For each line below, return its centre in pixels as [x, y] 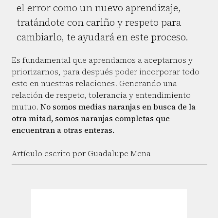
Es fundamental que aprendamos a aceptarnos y [102, 60]
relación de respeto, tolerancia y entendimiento [101, 95]
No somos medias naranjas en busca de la [118, 107]
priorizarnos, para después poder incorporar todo [106, 72]
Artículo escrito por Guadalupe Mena [81, 154]
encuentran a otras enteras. [63, 130]
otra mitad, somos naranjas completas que [91, 118]
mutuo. [26, 107]
